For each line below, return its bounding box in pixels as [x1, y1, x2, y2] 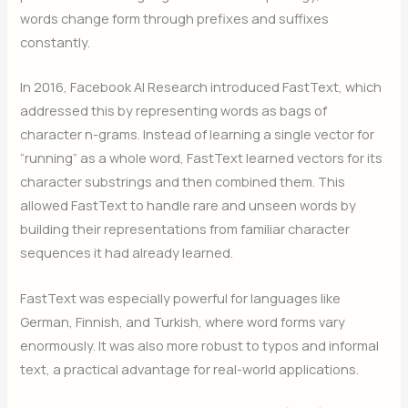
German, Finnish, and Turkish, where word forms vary [20, 311, 346, 331]
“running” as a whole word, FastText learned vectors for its [20, 148, 383, 168]
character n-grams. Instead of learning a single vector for [20, 125, 375, 144]
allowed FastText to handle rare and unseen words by [20, 196, 357, 215]
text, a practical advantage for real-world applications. [20, 359, 360, 378]
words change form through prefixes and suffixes [20, 9, 330, 28]
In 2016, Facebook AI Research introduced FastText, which [20, 77, 382, 97]
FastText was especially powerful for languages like [20, 288, 342, 307]
